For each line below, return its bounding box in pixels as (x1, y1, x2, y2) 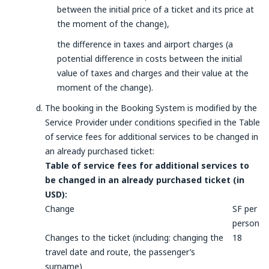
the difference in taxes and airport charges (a (57, 38, 233, 50)
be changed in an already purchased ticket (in (45, 174, 244, 186)
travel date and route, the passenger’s (45, 246, 195, 258)
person (232, 217, 259, 229)
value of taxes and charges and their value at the (57, 67, 249, 79)
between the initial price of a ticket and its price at (57, 4, 254, 15)
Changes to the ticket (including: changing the (45, 232, 223, 243)
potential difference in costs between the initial (57, 53, 242, 64)
